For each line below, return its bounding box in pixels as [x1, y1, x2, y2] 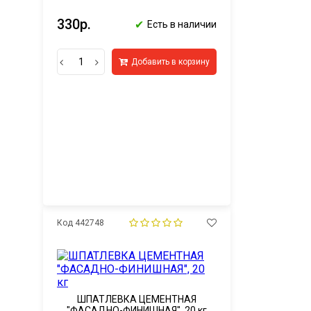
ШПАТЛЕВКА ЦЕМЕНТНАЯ [77, 294, 196, 305]
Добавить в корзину [131, 57, 210, 67]
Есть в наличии [147, 19, 217, 30]
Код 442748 [57, 218, 104, 228]
